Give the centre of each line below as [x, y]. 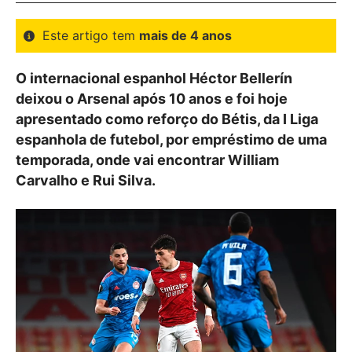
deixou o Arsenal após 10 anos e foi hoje [152, 99]
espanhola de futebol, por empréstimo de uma [171, 139]
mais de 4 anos [185, 35]
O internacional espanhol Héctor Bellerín [154, 78]
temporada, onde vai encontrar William [147, 160]
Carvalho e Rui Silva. [86, 180]
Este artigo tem [91, 35]
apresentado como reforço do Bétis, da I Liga [167, 119]
